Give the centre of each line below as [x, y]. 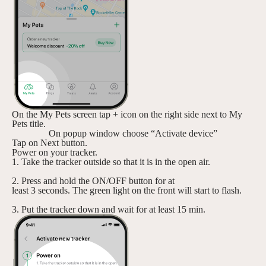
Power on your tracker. [55, 152]
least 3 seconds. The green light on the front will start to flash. [127, 190]
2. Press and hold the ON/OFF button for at [93, 181]
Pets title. [29, 124]
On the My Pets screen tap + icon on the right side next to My [127, 114]
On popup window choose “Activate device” [133, 133]
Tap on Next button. [50, 143]
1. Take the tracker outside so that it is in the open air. [111, 162]
